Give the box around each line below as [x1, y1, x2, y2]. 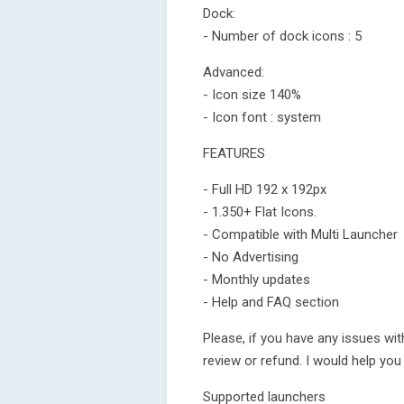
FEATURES [203, 145, 265, 161]
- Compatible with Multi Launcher [203, 226, 398, 243]
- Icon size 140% [203, 87, 301, 103]
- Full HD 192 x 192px [203, 181, 326, 197]
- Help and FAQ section [203, 294, 339, 310]
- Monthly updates [203, 271, 310, 288]
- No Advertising [203, 249, 298, 265]
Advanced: [203, 64, 264, 80]
